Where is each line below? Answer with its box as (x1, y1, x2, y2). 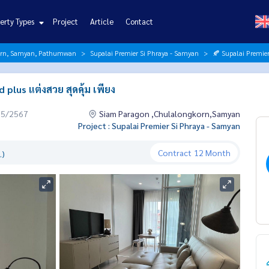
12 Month (193, 147, 231, 158)
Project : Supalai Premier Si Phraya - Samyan (77, 119, 240, 131)
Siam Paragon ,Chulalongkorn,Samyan (97, 108, 240, 119)
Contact (125, 16, 153, 26)
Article (89, 16, 113, 26)
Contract (157, 147, 192, 158)
